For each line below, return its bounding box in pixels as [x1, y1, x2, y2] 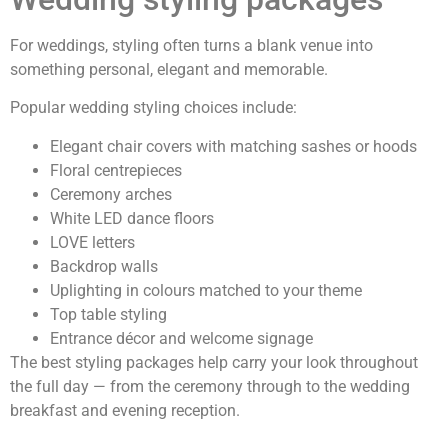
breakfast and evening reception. [10, 400, 240, 420]
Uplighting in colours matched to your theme [50, 280, 362, 300]
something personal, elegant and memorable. [10, 59, 328, 79]
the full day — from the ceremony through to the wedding [10, 376, 410, 396]
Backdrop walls [50, 256, 158, 276]
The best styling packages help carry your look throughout [10, 352, 418, 372]
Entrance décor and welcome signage [50, 328, 313, 348]
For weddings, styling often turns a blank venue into [10, 35, 373, 55]
